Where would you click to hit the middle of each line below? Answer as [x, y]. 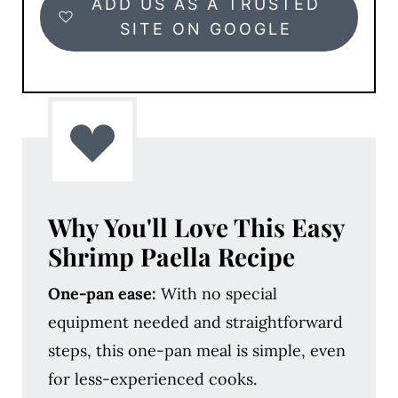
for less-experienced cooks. [152, 378]
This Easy [289, 227]
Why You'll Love [140, 227]
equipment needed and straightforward [195, 322]
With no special [216, 293]
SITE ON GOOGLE [206, 29]
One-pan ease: [102, 293]
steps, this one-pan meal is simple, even [196, 350]
